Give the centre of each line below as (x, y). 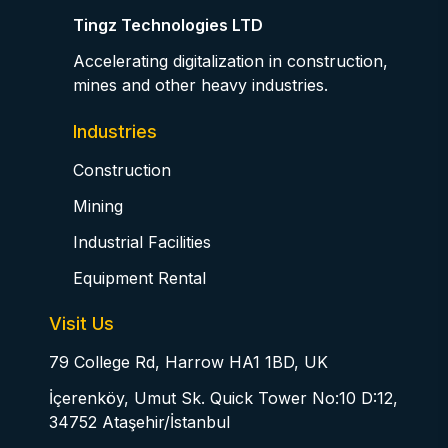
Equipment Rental (139, 278)
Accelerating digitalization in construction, (230, 61)
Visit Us (81, 324)
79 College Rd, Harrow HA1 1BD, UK (188, 362)
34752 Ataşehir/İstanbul (139, 422)
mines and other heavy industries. (200, 85)
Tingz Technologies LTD (168, 25)
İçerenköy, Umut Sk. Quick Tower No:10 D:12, (223, 398)
